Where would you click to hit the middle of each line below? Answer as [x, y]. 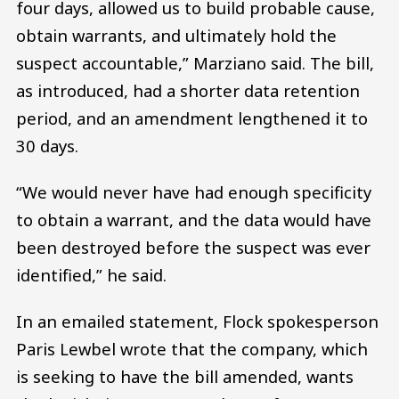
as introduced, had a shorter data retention [188, 91]
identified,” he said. [91, 274]
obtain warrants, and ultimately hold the [176, 36]
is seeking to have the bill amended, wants [185, 376]
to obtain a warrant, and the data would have [194, 219]
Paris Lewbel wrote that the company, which [192, 348]
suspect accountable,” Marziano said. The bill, [195, 63]
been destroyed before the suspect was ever [193, 247]
